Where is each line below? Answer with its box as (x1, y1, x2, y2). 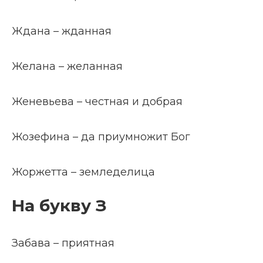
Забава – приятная (12, 237, 114, 249)
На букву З (12, 195, 107, 215)
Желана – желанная (12, 60, 123, 73)
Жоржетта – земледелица (12, 166, 155, 178)
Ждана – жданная (12, 25, 112, 38)
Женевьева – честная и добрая (12, 95, 183, 108)
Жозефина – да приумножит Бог (12, 130, 190, 143)
